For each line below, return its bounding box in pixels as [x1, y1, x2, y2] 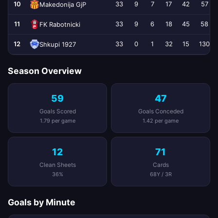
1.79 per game [39, 117, 75, 124]
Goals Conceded [138, 108, 183, 115]
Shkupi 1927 [39, 40, 76, 48]
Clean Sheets [39, 161, 76, 168]
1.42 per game [143, 117, 179, 124]
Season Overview [8, 66, 82, 76]
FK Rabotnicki [39, 20, 80, 28]
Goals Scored [39, 108, 76, 115]
